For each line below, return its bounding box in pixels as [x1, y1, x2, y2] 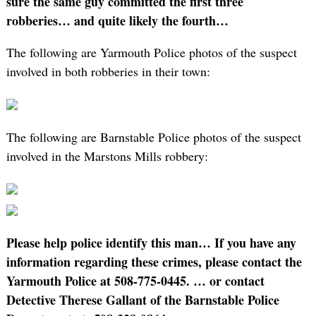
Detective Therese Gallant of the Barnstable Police [6, 291, 279, 310]
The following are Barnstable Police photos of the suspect [6, 128, 301, 145]
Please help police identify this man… [6, 233, 211, 253]
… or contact [193, 272, 265, 291]
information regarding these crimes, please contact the [6, 253, 302, 272]
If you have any [214, 233, 296, 253]
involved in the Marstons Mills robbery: [6, 147, 208, 164]
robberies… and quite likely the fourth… [6, 11, 229, 30]
